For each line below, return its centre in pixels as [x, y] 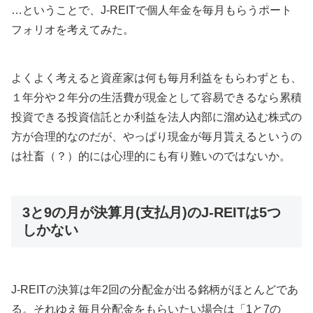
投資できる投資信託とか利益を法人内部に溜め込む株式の [156, 117]
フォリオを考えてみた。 [73, 29]
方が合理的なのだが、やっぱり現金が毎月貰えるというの [156, 137]
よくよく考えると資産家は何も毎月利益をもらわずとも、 [156, 78]
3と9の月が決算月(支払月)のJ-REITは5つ [152, 212]
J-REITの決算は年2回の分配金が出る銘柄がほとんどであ [155, 289]
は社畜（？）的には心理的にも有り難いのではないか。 [151, 156]
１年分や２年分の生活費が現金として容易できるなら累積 [156, 98]
